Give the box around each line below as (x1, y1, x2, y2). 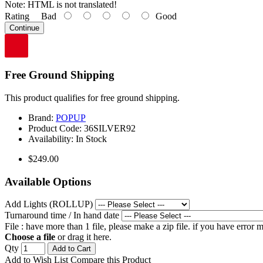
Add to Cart (52, 244, 91, 254)
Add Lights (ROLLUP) (5, 199, 93, 210)
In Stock (76, 133, 107, 144)
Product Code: (28, 123, 84, 133)
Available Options (5, 175, 91, 188)
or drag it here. (55, 232, 112, 242)
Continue (9, 23, 39, 33)
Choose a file (5, 232, 55, 242)
